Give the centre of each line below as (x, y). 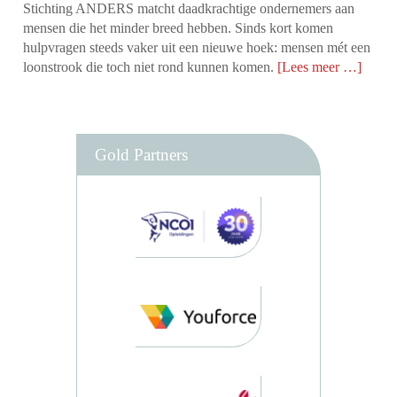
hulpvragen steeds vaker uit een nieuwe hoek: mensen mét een (197, 48)
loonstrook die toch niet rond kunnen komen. (151, 67)
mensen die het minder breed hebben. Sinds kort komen (179, 28)
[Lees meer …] (320, 67)
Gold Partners (141, 155)
